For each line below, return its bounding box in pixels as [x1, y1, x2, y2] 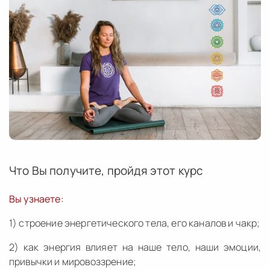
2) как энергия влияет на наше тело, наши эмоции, [9, 240, 261, 254]
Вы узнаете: [9, 192, 64, 206]
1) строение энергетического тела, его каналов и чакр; [9, 216, 260, 230]
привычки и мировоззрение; [9, 254, 137, 268]
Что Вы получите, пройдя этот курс [9, 162, 204, 178]
